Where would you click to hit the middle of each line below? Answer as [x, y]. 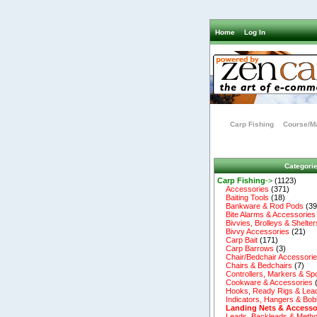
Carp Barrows [246, 249]
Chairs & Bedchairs [255, 266]
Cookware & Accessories [265, 283]
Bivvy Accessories [254, 232]
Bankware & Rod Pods [261, 206]
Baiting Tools [243, 198]
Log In [255, 32]
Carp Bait [238, 240]
